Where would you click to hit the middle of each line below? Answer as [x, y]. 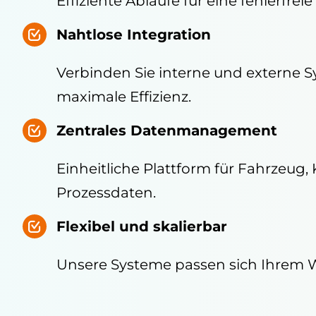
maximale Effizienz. [123, 97]
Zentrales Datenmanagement [166, 131]
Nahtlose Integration [133, 35]
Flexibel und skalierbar [141, 227]
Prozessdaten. [106, 193]
